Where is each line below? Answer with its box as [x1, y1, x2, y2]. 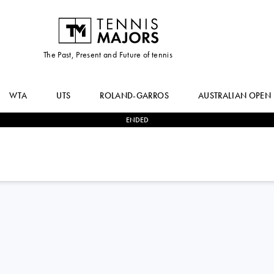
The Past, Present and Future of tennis [43, 49, 173, 60]
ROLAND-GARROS [100, 90, 169, 101]
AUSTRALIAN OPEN [198, 90, 272, 101]
